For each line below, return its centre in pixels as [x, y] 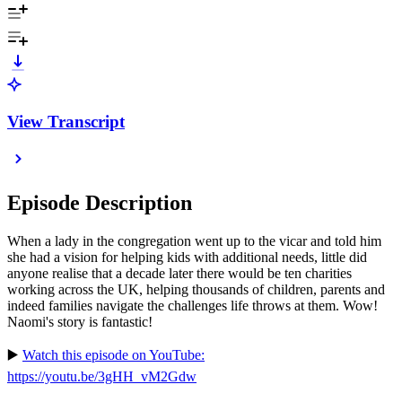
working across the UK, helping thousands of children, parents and [196, 290]
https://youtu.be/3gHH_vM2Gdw [102, 377]
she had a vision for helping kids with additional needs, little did [187, 258]
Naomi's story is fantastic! [80, 322]
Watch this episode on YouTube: [114, 355]
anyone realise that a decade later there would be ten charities [179, 274]
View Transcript [66, 121]
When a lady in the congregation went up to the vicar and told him [194, 241]
